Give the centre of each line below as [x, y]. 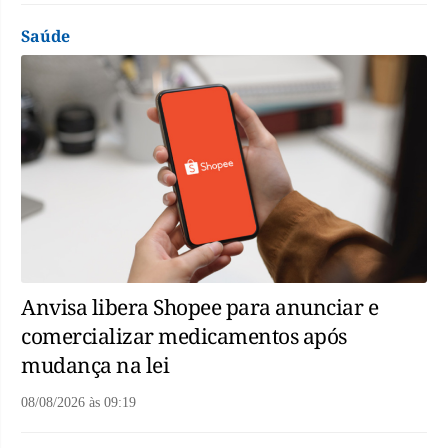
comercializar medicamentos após [184, 336]
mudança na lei [95, 365]
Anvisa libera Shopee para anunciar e [199, 307]
